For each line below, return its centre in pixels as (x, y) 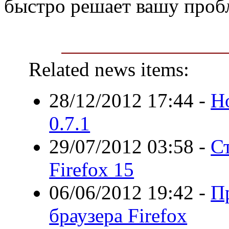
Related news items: (109, 69)
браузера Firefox (118, 215)
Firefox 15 (92, 169)
